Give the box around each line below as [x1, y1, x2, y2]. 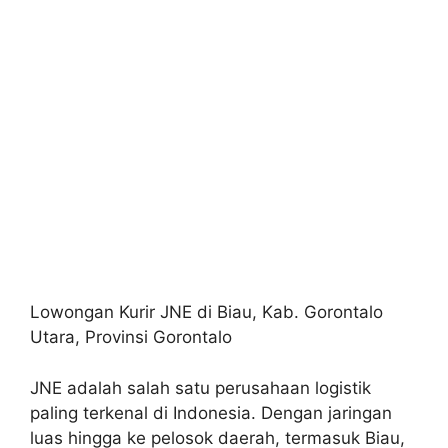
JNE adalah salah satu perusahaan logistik [30, 377, 371, 398]
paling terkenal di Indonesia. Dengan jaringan [30, 402, 392, 423]
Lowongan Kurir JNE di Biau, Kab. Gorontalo [30, 302, 383, 322]
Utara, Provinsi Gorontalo [30, 327, 232, 347]
